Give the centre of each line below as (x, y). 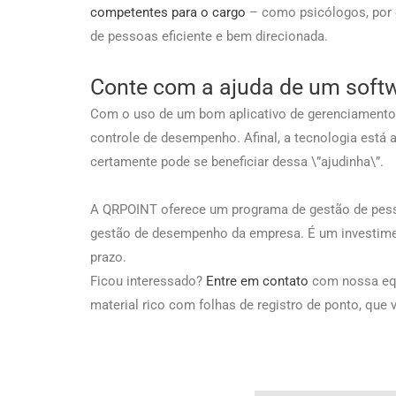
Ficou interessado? (148, 281)
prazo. (110, 257)
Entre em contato (257, 281)
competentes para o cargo (168, 13)
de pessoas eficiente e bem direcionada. (209, 37)
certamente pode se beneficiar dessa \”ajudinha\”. (237, 162)
